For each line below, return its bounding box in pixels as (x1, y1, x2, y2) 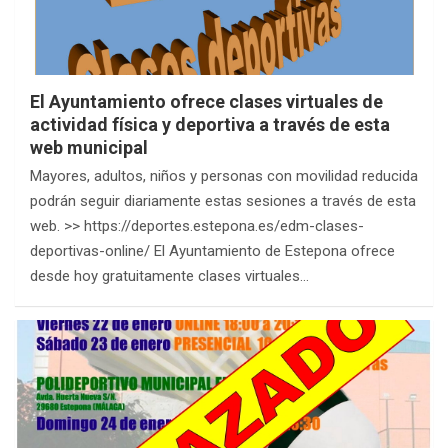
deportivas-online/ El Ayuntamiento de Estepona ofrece (30, 242, 395, 260)
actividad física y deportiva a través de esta (30, 114, 390, 135)
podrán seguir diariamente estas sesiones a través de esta (30, 192, 416, 210)
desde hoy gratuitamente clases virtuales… (30, 267, 309, 285)
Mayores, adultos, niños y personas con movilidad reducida (30, 167, 418, 185)
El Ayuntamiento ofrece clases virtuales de (30, 91, 383, 112)
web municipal (30, 137, 148, 158)
